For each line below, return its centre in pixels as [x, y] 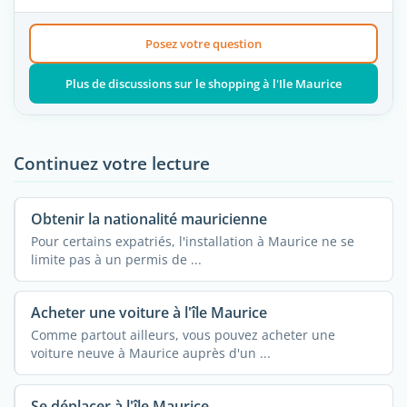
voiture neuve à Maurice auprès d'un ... [150, 352]
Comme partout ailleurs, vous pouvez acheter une [183, 334]
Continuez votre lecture [112, 164]
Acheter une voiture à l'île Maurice [149, 313]
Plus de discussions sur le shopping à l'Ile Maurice [203, 84]
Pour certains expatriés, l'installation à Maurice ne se [192, 241]
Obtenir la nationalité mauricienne [149, 219]
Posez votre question [203, 44]
